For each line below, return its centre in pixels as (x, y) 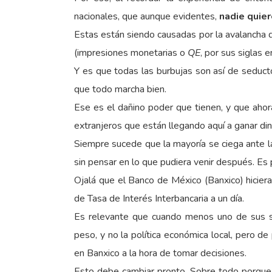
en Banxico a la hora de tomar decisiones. (160, 253)
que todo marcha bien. (120, 89)
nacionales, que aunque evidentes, (147, 16)
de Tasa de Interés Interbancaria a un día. (159, 199)
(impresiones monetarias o (131, 53)
